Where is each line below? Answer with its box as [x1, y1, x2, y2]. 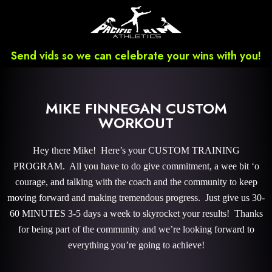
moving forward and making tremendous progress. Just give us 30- [7, 192, 265, 203]
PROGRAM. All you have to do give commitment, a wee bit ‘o [13, 161, 259, 171]
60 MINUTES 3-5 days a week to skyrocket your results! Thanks [9, 208, 263, 219]
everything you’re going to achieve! [67, 240, 205, 250]
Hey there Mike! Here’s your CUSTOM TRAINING [32, 145, 240, 155]
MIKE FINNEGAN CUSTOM [45, 98, 227, 119]
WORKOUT [98, 112, 174, 134]
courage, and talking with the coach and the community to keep [15, 177, 257, 187]
